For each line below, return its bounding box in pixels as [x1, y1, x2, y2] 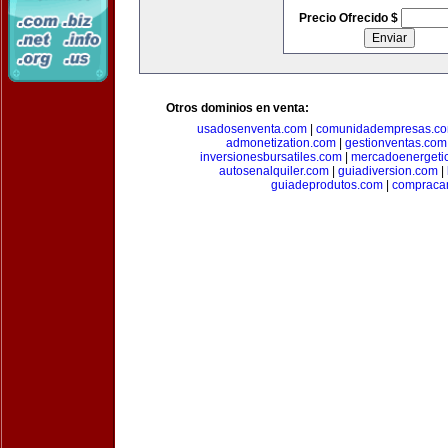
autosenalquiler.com [218, 164, 329, 178]
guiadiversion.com [337, 164, 438, 178]
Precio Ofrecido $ [298, 11, 401, 25]
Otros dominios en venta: [166, 101, 309, 115]
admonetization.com [225, 136, 336, 150]
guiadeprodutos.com [270, 178, 383, 192]
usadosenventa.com [196, 122, 307, 136]
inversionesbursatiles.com [199, 150, 342, 164]
